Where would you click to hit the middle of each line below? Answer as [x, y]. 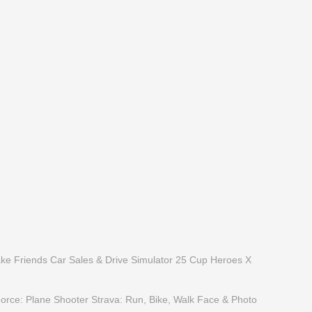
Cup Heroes [216, 260]
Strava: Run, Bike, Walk [143, 299]
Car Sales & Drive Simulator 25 [118, 260]
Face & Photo [227, 299]
